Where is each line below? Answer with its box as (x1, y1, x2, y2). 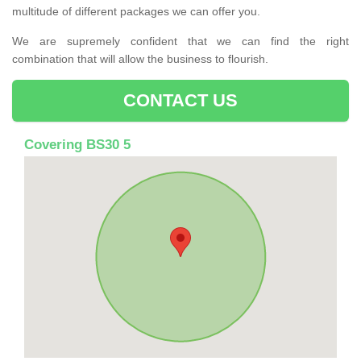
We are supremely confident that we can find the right (12, 34, 349, 48)
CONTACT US (122, 89, 239, 110)
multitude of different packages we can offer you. (12, 4, 260, 18)
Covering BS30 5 (24, 136, 131, 152)
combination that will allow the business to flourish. (12, 52, 268, 65)
